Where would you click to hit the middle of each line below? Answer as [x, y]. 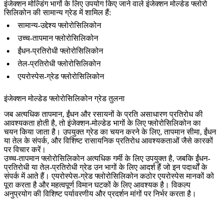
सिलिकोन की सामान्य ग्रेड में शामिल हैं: [57, 13]
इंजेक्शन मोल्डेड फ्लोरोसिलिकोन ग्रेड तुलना [64, 99]
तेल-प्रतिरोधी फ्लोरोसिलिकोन [59, 64]
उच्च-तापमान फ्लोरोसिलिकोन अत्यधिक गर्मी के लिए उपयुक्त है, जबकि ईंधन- [107, 159]
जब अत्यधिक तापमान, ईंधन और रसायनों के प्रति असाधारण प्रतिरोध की [103, 114]
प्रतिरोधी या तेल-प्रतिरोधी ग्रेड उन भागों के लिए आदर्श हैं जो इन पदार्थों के [106, 167]
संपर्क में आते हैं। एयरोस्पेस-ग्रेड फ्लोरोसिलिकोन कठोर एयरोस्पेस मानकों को [109, 176]
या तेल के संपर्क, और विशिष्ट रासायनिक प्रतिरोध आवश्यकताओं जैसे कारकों [109, 141]
